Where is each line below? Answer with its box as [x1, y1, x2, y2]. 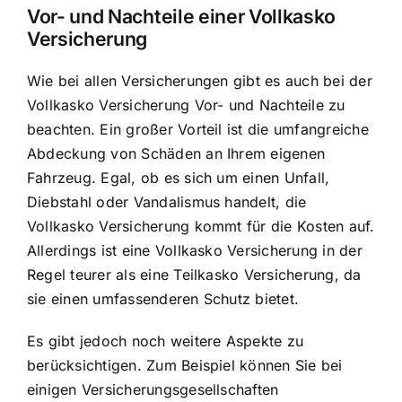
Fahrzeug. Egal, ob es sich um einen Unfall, [27, 169, 330, 188]
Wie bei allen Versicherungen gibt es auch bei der [27, 72, 372, 91]
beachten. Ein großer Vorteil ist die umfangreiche [27, 120, 369, 139]
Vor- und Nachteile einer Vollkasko [27, 4, 336, 29]
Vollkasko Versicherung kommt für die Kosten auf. [27, 217, 375, 236]
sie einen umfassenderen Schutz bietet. [27, 290, 300, 309]
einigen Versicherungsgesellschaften [27, 380, 279, 399]
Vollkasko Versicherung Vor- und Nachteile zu [27, 96, 345, 115]
